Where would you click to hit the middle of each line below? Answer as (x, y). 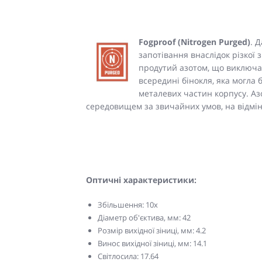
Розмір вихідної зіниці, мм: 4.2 (152, 230)
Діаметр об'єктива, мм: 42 (144, 217)
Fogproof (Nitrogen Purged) (194, 42)
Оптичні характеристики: (141, 180)
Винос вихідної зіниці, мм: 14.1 (152, 243)
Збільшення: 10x (128, 204)
